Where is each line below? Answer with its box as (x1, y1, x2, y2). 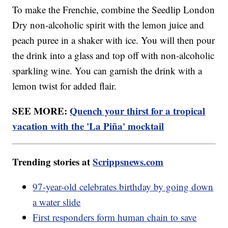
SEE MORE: (12, 103, 70, 118)
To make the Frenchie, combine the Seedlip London (12, 3, 215, 16)
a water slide (33, 195, 81, 208)
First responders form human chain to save (33, 210, 197, 223)
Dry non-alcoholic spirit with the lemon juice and (12, 18, 205, 31)
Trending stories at (12, 154, 93, 168)
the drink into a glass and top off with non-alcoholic (12, 48, 215, 62)
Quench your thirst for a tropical (70, 103, 206, 118)
